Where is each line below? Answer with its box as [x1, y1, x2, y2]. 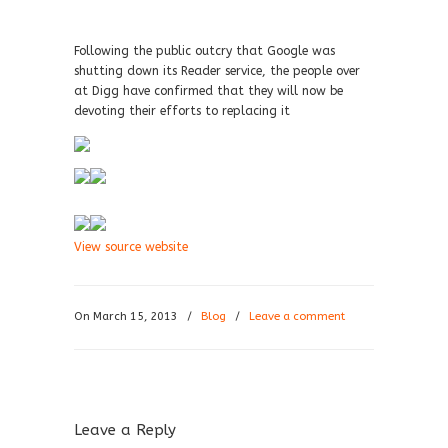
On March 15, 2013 [74, 310, 181, 323]
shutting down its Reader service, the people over [74, 64, 360, 78]
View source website [74, 240, 188, 254]
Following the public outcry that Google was [74, 44, 335, 58]
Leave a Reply [74, 421, 176, 439]
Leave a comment [249, 310, 345, 323]
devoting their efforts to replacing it [74, 104, 290, 118]
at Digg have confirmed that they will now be [74, 84, 343, 98]
